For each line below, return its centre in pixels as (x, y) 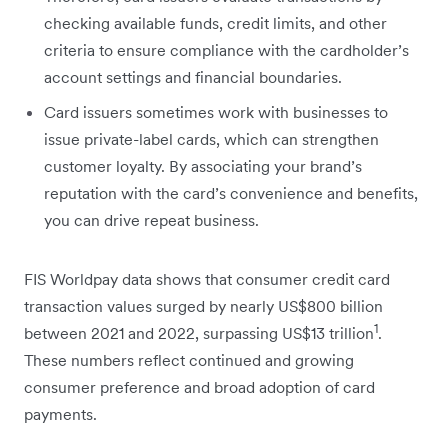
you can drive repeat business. (151, 220)
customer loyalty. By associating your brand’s (203, 166)
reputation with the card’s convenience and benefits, (231, 193)
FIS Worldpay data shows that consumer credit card (207, 279)
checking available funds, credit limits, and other (215, 23)
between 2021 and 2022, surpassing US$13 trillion (199, 333)
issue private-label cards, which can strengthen (211, 139)
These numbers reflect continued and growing (189, 360)
